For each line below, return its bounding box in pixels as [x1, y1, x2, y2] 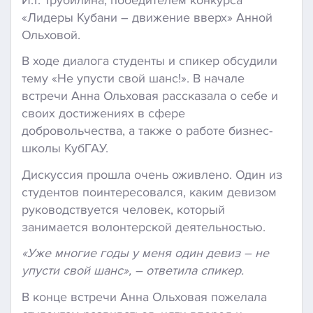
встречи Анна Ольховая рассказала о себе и [22, 88, 278, 104]
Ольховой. [22, 27, 80, 43]
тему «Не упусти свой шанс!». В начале [22, 71, 245, 87]
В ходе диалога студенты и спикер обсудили [22, 53, 277, 69]
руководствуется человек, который [22, 201, 225, 217]
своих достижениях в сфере [22, 105, 185, 122]
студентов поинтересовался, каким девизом [22, 184, 277, 200]
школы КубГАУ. [22, 140, 108, 156]
